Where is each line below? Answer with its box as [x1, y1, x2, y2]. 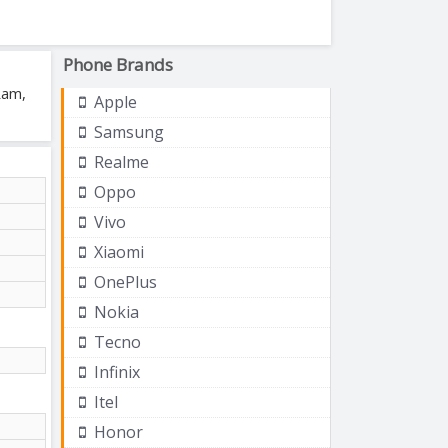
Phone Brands [63, 52, 173, 76]
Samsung [90, 120, 164, 143]
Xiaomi [90, 240, 144, 263]
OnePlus [90, 270, 157, 293]
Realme [90, 150, 149, 173]
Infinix [90, 360, 140, 383]
